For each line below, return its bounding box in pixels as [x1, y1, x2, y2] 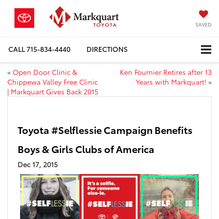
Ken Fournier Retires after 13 [120, 66, 212, 77]
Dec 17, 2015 [18, 159, 58, 169]
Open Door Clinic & [13, 66, 77, 77]
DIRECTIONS [87, 44, 128, 54]
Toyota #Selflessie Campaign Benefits [18, 122, 193, 136]
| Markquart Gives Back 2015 [7, 86, 98, 96]
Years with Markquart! [136, 76, 206, 87]
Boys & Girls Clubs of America [18, 141, 154, 155]
